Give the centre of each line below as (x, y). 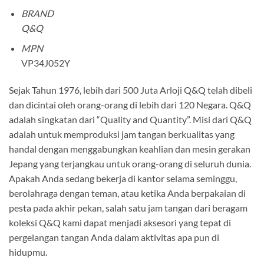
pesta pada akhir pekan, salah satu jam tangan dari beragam (128, 208)
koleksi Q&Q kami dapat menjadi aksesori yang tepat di (120, 223)
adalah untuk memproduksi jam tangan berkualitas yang (122, 134)
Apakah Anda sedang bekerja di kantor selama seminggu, (123, 179)
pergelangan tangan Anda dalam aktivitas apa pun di (114, 237)
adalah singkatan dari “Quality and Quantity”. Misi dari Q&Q (130, 120)
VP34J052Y (45, 63)
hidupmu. (28, 252)
